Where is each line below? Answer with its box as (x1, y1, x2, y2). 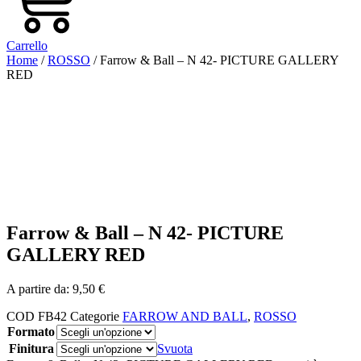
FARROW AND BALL (122, 309, 247, 324)
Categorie (70, 309, 119, 324)
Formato (7, 325, 55, 339)
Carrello (6, 39, 48, 53)
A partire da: (6, 282, 73, 297)
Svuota (157, 342, 193, 356)
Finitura (8, 342, 54, 356)
